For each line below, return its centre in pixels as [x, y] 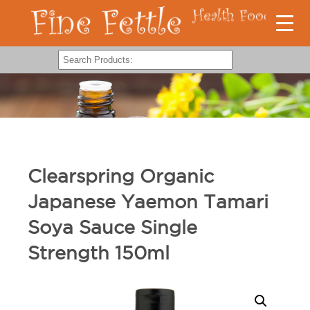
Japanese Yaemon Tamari [148, 201]
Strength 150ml [99, 253]
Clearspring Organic [121, 176]
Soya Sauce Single [112, 227]
